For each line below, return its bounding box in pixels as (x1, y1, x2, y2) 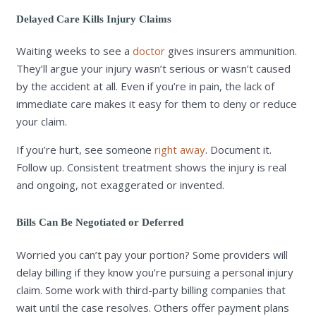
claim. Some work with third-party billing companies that (16, 282, 286, 297)
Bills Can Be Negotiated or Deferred (16, 217, 183, 229)
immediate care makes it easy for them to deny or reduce (16, 97, 297, 111)
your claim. (16, 114, 67, 129)
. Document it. (205, 142, 272, 157)
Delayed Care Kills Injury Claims (16, 13, 171, 25)
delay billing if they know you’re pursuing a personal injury (16, 265, 293, 279)
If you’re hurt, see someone (16, 142, 154, 157)
